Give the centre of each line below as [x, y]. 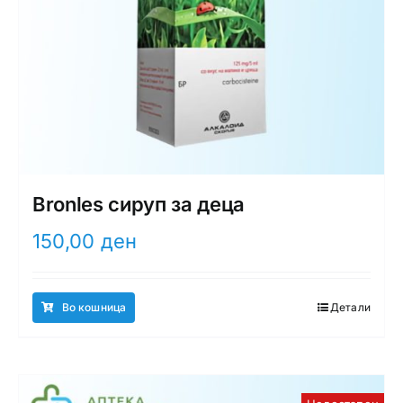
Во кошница [94, 307]
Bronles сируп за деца [139, 204]
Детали [350, 307]
